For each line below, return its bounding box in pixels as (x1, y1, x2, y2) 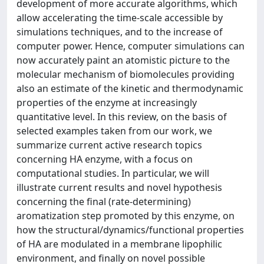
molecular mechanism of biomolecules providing (16, 68, 235, 81)
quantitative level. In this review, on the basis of (16, 110, 227, 123)
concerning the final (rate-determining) (16, 195, 191, 208)
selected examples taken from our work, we (16, 124, 212, 137)
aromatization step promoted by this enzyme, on (16, 209, 235, 222)
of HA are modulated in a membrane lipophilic (16, 237, 222, 250)
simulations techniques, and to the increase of (16, 25, 223, 38)
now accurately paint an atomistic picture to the (16, 54, 230, 67)
